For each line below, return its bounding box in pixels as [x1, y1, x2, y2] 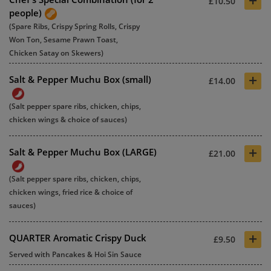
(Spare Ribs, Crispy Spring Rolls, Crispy [9, 21, 140, 31]
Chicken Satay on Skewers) [9, 47, 103, 58]
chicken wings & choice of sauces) [9, 114, 127, 125]
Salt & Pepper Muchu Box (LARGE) [9, 145, 157, 158]
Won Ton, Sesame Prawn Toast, [9, 34, 118, 45]
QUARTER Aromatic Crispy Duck [9, 231, 146, 244]
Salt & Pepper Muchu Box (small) [9, 73, 151, 85]
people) [9, 7, 42, 19]
